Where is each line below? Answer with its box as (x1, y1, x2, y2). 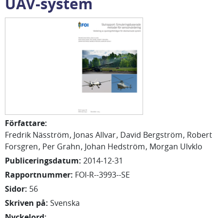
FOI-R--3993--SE (75, 169, 130, 180)
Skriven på (5, 198, 46, 208)
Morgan (149, 141, 178, 152)
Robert (187, 129, 212, 140)
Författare (5, 118, 45, 128)
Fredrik (5, 129, 31, 140)
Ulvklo (180, 141, 202, 152)
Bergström (143, 129, 182, 140)
